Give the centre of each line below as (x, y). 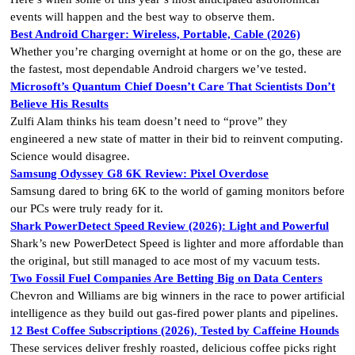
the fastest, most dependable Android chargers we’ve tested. (158, 69)
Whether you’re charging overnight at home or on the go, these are (176, 51)
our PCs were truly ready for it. (87, 208)
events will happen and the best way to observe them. (143, 16)
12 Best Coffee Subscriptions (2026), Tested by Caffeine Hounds (175, 330)
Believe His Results (59, 103)
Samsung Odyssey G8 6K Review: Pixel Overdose (139, 173)
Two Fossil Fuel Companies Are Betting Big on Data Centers (166, 278)
